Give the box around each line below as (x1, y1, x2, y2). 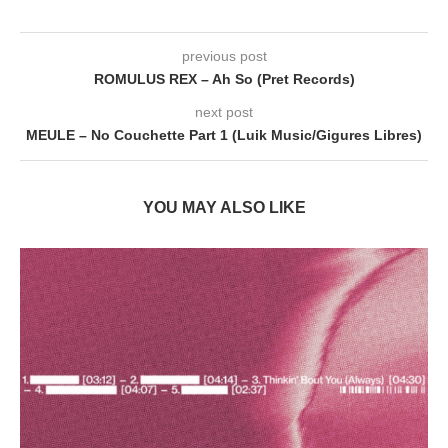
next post (195, 103, 253, 120)
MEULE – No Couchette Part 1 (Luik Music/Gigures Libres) (26, 126, 422, 143)
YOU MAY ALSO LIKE (142, 198, 306, 216)
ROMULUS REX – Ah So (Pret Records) (93, 70, 355, 87)
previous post (181, 47, 267, 64)
